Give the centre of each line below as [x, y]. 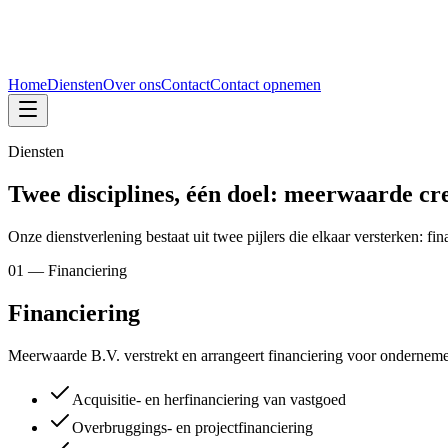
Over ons [132, 84]
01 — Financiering [67, 270]
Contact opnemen [265, 84]
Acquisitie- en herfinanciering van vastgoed [209, 399]
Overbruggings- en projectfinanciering [192, 427]
